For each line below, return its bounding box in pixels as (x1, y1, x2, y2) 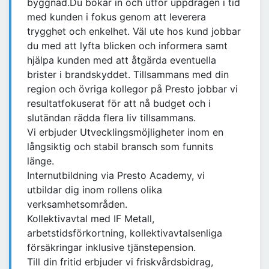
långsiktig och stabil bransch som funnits (27, 141, 213, 153)
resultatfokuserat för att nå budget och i (27, 97, 211, 110)
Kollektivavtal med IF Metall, (27, 213, 154, 225)
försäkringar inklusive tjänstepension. (27, 241, 196, 254)
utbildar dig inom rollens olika (27, 184, 162, 196)
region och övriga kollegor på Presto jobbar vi (27, 83, 238, 95)
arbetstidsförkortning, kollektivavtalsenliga (27, 227, 222, 240)
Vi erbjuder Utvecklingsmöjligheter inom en (27, 126, 223, 139)
